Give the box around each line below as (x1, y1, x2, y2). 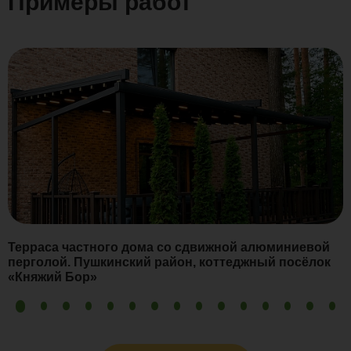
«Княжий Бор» (8, 270, 97, 284)
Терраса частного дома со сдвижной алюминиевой (8, 240, 330, 254)
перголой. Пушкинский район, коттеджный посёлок (8, 255, 331, 269)
